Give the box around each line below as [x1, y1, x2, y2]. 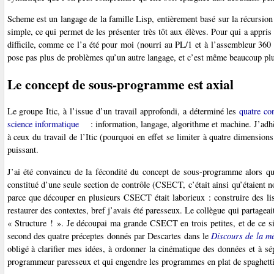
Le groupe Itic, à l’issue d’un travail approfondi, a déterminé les [7, 105, 240, 117]
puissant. [7, 144, 39, 156]
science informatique [7, 118, 79, 130]
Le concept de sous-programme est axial [7, 75, 234, 94]
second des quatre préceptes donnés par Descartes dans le [7, 229, 212, 242]
